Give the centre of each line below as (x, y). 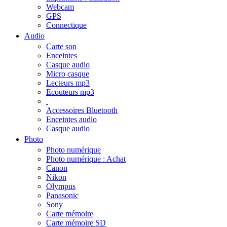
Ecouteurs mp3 (70, 92)
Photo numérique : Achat (86, 159)
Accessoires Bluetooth (82, 110)
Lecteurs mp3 (68, 83)
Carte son (61, 46)
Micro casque (68, 74)
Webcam (60, 7)
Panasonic (62, 195)
